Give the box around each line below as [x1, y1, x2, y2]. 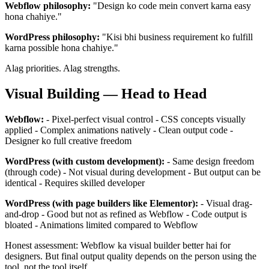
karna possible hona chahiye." [5, 43, 118, 53]
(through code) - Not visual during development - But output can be [5, 167, 261, 178]
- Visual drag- [198, 198, 252, 209]
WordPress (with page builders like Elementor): [5, 198, 198, 209]
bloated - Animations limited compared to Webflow [5, 220, 198, 231]
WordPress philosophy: [5, 32, 100, 43]
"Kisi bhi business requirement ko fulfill [100, 32, 253, 43]
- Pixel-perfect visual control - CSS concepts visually [44, 114, 246, 125]
